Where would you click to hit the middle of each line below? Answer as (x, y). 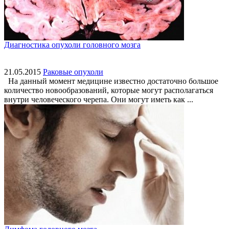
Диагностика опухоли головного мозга (72, 45)
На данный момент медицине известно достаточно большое (111, 81)
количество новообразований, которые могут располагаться (109, 90)
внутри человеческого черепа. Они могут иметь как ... (99, 100)
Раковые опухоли (73, 72)
